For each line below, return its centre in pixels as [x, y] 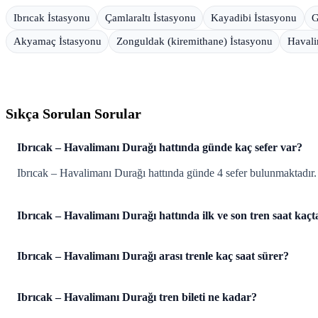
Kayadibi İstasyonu [253, 17]
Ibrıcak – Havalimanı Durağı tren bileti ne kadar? [137, 297]
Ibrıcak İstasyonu [51, 17]
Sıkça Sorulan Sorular [73, 114]
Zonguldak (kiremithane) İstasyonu [194, 41]
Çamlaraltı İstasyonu [150, 17]
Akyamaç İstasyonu [57, 41]
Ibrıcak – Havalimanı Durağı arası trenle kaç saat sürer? [153, 256]
